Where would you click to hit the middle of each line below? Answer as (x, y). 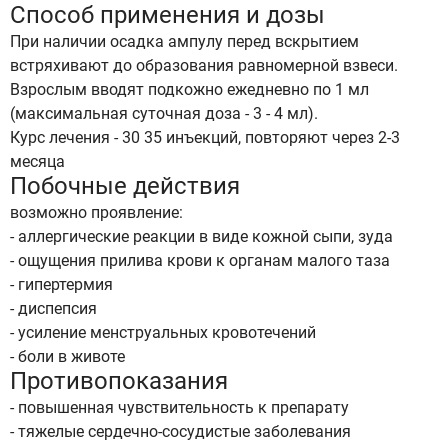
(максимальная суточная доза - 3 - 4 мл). (164, 113)
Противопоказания (119, 381)
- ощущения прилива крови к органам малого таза (200, 260)
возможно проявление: (96, 212)
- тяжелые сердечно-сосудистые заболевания (180, 431)
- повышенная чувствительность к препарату (179, 407)
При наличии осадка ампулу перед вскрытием (184, 41)
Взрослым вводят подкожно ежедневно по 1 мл (189, 89)
